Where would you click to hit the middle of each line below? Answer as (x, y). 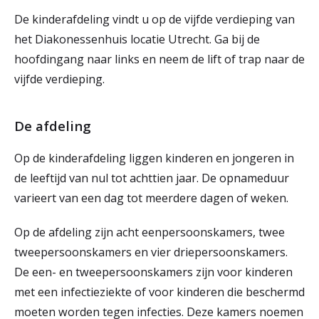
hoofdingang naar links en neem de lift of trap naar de (159, 59)
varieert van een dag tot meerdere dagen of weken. (154, 198)
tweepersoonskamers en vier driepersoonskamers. (151, 252)
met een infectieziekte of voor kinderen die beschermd (159, 292)
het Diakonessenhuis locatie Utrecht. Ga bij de (137, 39)
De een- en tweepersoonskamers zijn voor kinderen (153, 272)
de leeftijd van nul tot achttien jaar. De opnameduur (152, 178)
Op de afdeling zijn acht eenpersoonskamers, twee (150, 232)
